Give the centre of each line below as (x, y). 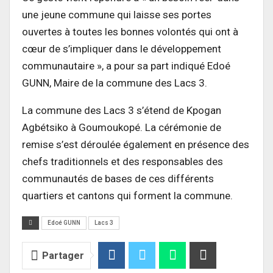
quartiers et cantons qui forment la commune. (127, 195)
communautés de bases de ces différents (118, 178)
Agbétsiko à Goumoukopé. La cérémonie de (122, 127)
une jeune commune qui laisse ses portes (117, 14)
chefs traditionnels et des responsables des (122, 161)
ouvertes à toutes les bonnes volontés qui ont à (130, 31)
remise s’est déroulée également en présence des (136, 144)
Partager (63, 255)
